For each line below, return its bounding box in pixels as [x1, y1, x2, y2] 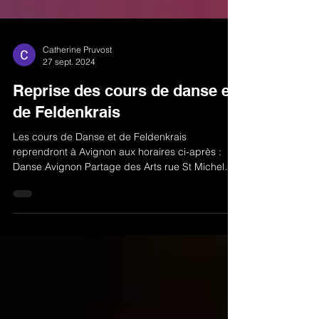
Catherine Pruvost [43, 70, 112, 80]
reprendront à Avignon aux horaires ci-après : [13, 171, 221, 184]
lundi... [13, 201, 43, 214]
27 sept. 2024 [43, 82, 95, 93]
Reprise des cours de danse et [13, 107, 235, 125]
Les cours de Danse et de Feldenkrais [13, 156, 187, 169]
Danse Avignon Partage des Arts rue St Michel [13, 186, 224, 199]
